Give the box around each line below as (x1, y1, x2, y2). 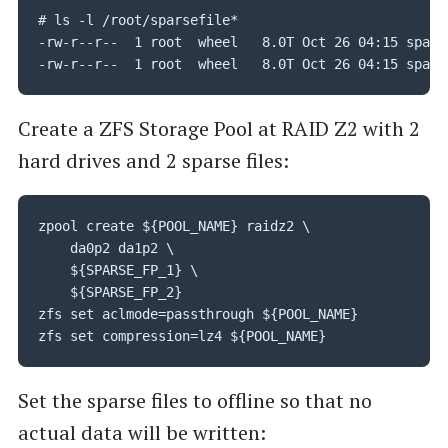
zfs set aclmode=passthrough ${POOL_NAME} (37, 306, 358, 323)
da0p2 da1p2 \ (37, 240, 70, 257)
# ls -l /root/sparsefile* (37, 12, 238, 29)
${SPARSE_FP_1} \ (37, 262, 198, 279)
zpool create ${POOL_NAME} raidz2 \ (37, 218, 310, 235)
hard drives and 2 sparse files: (17, 147, 289, 175)
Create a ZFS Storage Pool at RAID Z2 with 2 (17, 115, 420, 143)
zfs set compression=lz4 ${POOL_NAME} (37, 328, 326, 345)
